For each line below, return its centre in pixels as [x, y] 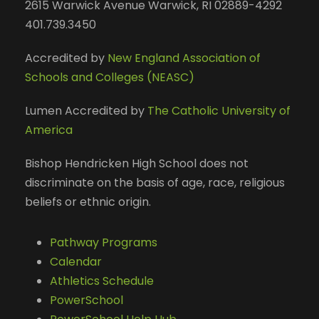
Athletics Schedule [103, 281]
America [49, 130]
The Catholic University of [219, 110]
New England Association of [184, 58]
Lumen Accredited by [86, 110]
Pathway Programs [104, 242]
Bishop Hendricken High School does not [137, 163]
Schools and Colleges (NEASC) [110, 77]
